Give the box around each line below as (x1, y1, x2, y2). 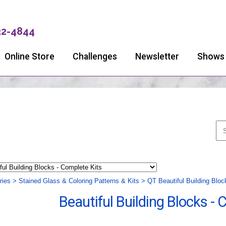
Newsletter (135, 51, 179, 62)
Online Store (5, 51, 54, 62)
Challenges (73, 51, 117, 62)
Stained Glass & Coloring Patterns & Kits (18, 177, 139, 185)
